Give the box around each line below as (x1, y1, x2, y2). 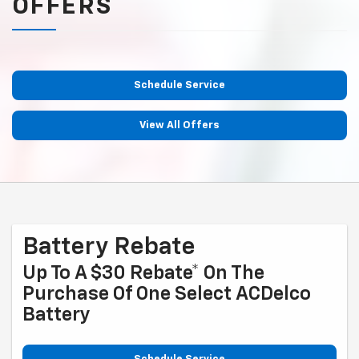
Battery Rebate (22, 236, 196, 260)
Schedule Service (134, 80, 225, 91)
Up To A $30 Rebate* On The (22, 264, 264, 284)
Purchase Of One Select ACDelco (22, 284, 311, 305)
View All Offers (139, 120, 220, 131)
